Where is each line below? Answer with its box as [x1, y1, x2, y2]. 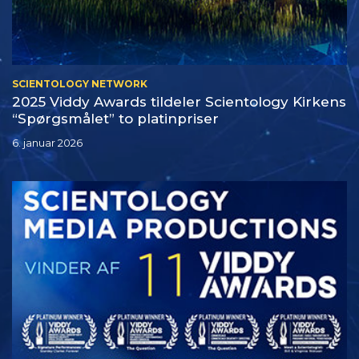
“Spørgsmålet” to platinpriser [12, 110, 219, 127]
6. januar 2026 [12, 137, 83, 150]
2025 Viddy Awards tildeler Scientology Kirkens [12, 93, 346, 110]
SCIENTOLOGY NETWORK [12, 77, 147, 90]
